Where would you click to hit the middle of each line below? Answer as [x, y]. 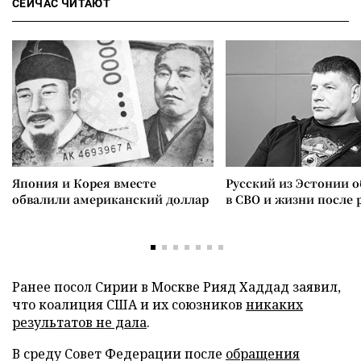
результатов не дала [79, 322]
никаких [274, 305]
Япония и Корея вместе [84, 183]
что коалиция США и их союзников [129, 305]
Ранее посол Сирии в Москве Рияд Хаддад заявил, [176, 287]
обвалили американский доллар [110, 199]
